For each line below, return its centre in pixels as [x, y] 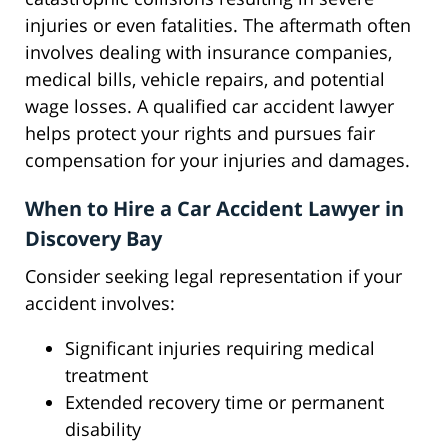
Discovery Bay [93, 239]
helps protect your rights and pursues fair [200, 133]
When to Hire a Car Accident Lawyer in [214, 209]
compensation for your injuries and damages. [217, 160]
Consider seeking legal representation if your [213, 276]
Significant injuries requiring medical [220, 348]
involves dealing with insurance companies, [208, 52]
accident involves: [100, 303]
